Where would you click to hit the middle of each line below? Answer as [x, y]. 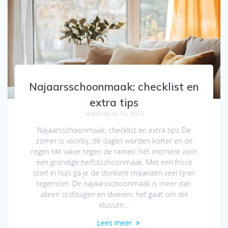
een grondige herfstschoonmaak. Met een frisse [114, 162]
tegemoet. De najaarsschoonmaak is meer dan [114, 184]
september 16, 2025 [114, 114]
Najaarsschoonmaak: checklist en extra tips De [114, 130]
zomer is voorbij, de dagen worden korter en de [114, 141]
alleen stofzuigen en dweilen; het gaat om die [114, 194]
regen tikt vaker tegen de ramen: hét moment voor [114, 152]
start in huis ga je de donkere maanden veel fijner [114, 173]
